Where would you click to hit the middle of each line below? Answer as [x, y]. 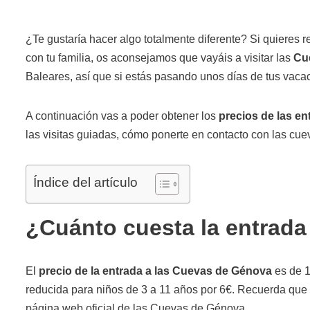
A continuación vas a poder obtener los [122, 116]
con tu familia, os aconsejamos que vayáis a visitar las [159, 57]
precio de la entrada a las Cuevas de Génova [155, 271]
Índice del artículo [85, 182]
